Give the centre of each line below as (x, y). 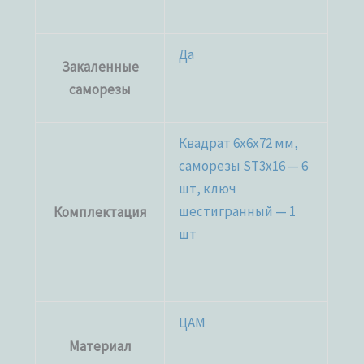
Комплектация (100, 212)
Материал (100, 347)
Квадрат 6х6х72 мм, (239, 143)
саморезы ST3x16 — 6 (244, 166)
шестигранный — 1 (238, 212)
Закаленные (100, 67)
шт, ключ (208, 189)
